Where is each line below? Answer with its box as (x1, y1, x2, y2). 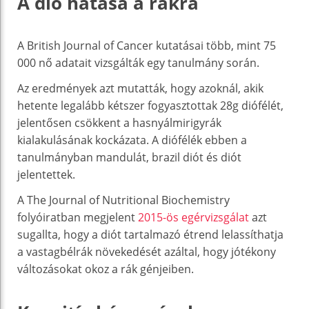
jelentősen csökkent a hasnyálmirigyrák (17, 114, 221, 130)
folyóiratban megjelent (17, 209, 138, 225)
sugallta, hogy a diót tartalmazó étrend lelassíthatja (17, 226, 283, 242)
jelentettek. (17, 166, 75, 182)
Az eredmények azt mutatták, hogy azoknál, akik (17, 80, 263, 96)
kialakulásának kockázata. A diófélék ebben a (17, 132, 247, 148)
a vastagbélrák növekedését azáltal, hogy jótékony (17, 243, 276, 259)
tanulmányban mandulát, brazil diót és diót (17, 149, 241, 165)
